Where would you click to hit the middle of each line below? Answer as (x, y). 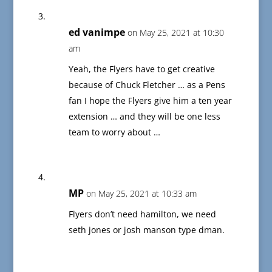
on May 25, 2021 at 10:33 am (141, 194)
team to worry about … (114, 132)
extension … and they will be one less (144, 117)
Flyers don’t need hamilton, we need (142, 214)
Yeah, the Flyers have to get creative (141, 69)
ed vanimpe (97, 32)
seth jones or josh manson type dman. (146, 230)
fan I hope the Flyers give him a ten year (150, 101)
